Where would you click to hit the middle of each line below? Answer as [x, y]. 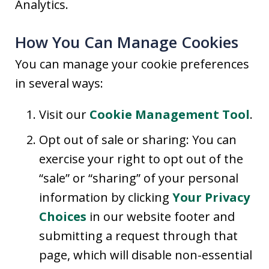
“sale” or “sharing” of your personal [139, 178]
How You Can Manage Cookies [127, 42]
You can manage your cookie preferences [132, 64]
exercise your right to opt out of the [141, 159]
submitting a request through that [138, 236]
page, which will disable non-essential [146, 255]
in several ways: [59, 83]
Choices [63, 217]
